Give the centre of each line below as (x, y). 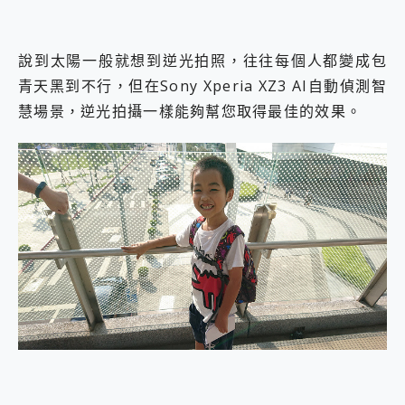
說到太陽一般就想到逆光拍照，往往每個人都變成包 (202, 60)
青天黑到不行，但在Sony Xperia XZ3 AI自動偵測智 (202, 85)
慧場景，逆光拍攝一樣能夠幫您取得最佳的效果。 (190, 111)
